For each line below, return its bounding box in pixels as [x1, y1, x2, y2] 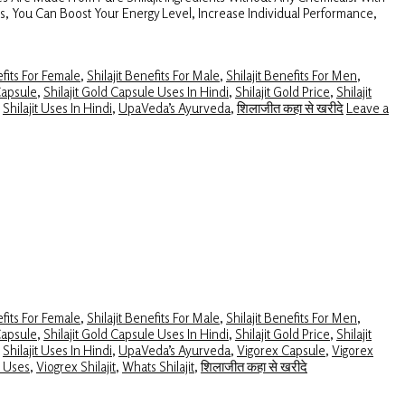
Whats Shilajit [122, 357, 194, 374]
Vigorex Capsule [237, 341, 325, 358]
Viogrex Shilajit [36, 357, 116, 374]
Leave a [346, 99, 389, 116]
